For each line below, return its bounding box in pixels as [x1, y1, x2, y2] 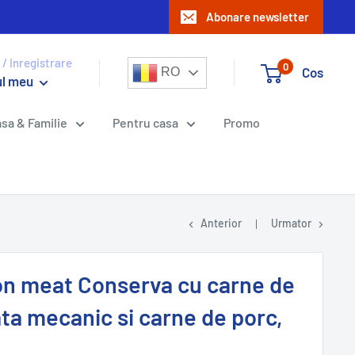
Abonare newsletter [206, 10, 309, 24]
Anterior [200, 216, 242, 230]
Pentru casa [113, 115, 178, 130]
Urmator [271, 216, 311, 230]
